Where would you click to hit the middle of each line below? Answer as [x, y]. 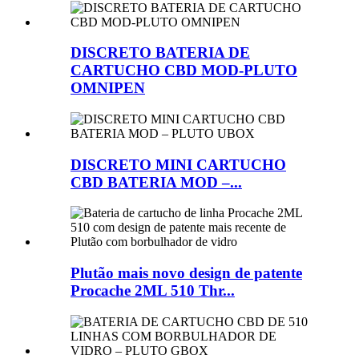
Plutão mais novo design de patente [186, 273]
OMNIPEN [108, 88]
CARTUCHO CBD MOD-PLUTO [184, 71]
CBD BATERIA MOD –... [156, 182]
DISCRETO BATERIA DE [160, 53]
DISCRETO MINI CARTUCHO [178, 164]
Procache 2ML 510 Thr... [153, 291]
